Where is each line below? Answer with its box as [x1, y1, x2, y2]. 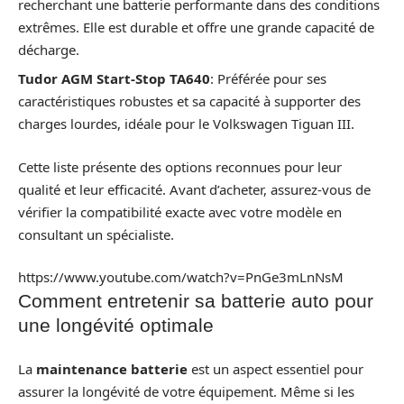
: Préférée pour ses [210, 69, 326, 88]
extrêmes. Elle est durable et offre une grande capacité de [18, 17, 374, 36]
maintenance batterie [36, 359, 188, 378]
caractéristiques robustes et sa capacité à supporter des [18, 92, 361, 111]
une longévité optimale [18, 315, 214, 336]
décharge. [18, 40, 79, 59]
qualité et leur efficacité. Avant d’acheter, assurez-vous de [18, 179, 371, 198]
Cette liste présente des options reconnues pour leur [18, 157, 342, 176]
